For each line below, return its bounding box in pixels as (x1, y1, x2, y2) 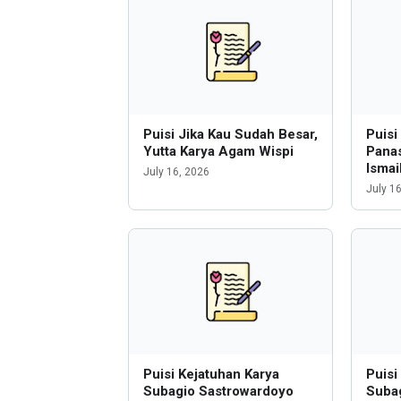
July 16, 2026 (143, 166, 209, 178)
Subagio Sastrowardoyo (143, 383, 294, 399)
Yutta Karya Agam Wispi (143, 143, 294, 159)
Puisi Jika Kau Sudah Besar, (143, 126, 318, 142)
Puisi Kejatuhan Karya (143, 366, 279, 382)
